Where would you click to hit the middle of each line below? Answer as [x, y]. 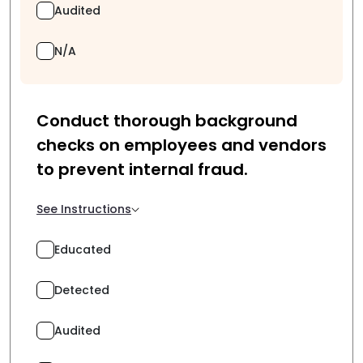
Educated [83, 249]
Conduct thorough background [167, 121]
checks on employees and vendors [181, 145]
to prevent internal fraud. [142, 169]
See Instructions [84, 209]
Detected [82, 290]
